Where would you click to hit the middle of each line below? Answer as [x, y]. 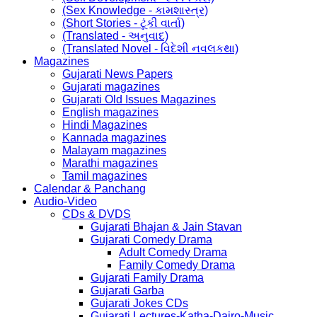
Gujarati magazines [111, 86]
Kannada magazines [114, 137]
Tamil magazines [105, 175]
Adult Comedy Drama [173, 252]
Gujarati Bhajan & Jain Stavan [166, 226]
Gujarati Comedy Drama [151, 239]
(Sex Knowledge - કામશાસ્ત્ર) [135, 10]
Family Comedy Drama [177, 265]
